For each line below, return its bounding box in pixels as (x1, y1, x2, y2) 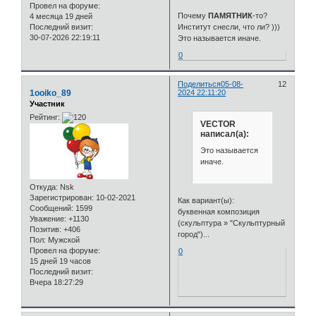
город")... (178, 229, 210, 238)
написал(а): (200, 128, 249, 139)
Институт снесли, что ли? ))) (178, 23, 281, 32)
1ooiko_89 (30, 88, 71, 98)
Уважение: (30, 214, 66, 224)
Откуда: (30, 183, 58, 192)
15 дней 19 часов (30, 257, 91, 266)
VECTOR (200, 119, 236, 129)
